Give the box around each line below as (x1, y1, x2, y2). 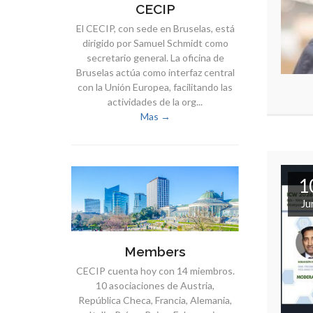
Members (124, 243, 186, 259)
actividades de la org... (108, 96, 203, 108)
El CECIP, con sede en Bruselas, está (75, 22, 235, 35)
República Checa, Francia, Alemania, (78, 293, 232, 306)
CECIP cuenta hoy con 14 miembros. (75, 264, 235, 277)
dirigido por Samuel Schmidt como (82, 37, 228, 50)
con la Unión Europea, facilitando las (78, 81, 233, 94)
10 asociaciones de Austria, (96, 279, 214, 291)
